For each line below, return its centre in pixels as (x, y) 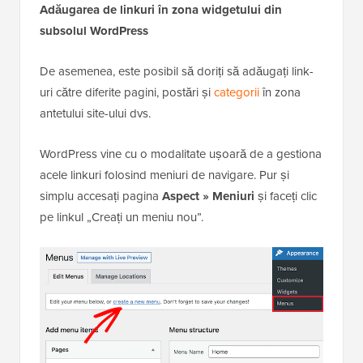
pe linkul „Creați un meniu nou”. (122, 217)
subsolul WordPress (94, 30)
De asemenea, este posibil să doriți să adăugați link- (177, 71)
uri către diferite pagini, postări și (127, 92)
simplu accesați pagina (101, 196)
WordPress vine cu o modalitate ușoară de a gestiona (181, 154)
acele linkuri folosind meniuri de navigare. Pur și (164, 175)
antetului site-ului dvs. (95, 113)
